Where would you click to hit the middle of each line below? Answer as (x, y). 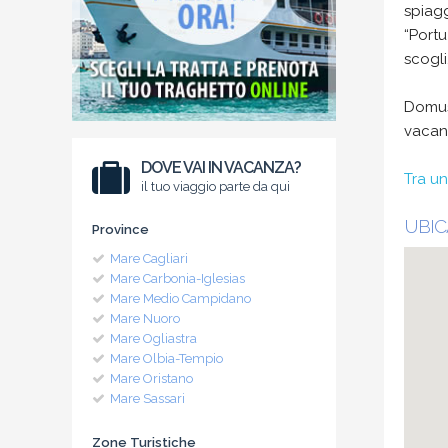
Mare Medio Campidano (180, 298)
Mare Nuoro (145, 318)
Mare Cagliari (149, 258)
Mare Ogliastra (153, 338)
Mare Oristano (151, 378)
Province (120, 229)
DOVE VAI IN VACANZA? (221, 167)
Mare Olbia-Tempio (166, 358)
